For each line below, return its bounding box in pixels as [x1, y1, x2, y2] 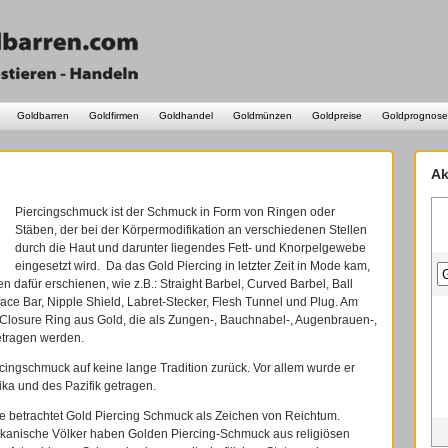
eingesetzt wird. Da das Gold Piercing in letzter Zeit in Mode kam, [15, 259, 370, 273]
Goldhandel [159, 110, 213, 121]
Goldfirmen [89, 110, 139, 121]
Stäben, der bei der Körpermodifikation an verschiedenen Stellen [15, 223, 367, 237]
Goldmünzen [233, 110, 292, 121]
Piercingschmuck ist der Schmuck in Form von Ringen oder [15, 205, 335, 219]
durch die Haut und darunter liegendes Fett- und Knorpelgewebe [15, 241, 366, 255]
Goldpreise [312, 110, 362, 121]
